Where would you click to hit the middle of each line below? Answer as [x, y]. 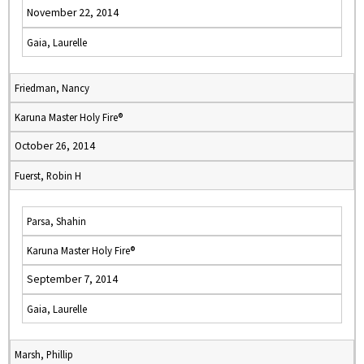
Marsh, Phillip [44, 354]
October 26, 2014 [55, 146]
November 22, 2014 [73, 13]
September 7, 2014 [72, 279]
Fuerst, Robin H [48, 175]
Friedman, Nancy [52, 88]
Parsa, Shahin [56, 221]
